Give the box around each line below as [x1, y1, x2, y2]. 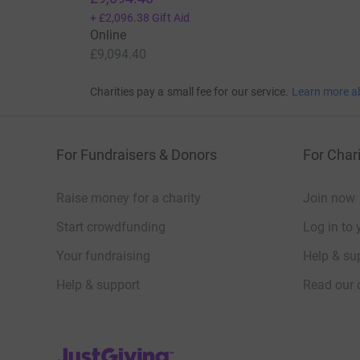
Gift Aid [152, 11, 190, 25]
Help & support [56, 277, 140, 293]
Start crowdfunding [56, 219, 166, 235]
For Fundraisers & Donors [56, 146, 217, 164]
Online [89, 27, 126, 43]
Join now [303, 190, 355, 207]
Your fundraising [56, 248, 150, 264]
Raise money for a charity [56, 190, 201, 207]
